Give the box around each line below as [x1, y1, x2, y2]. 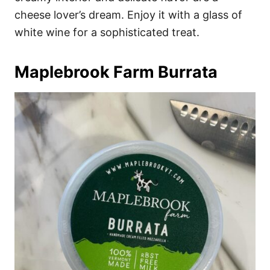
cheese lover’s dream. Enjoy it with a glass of [14, 8, 242, 22]
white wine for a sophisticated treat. [14, 26, 199, 39]
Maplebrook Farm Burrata [14, 62, 218, 83]
